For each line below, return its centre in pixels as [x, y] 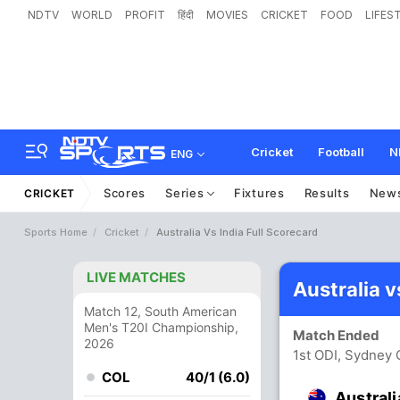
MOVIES [227, 15]
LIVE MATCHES [136, 277]
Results [327, 193]
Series [187, 193]
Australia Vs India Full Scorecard [237, 232]
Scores [125, 193]
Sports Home [56, 232]
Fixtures [259, 193]
